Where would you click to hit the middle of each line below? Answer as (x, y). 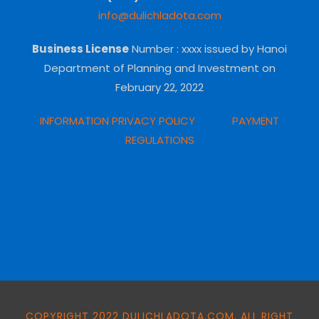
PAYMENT (256, 121)
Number (153, 49)
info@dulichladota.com (159, 16)
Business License (80, 49)
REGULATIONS (159, 140)
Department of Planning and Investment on (159, 68)
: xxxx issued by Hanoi (232, 49)
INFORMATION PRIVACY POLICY (120, 121)
